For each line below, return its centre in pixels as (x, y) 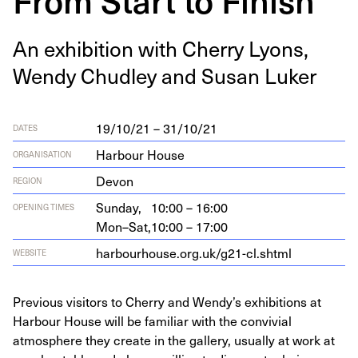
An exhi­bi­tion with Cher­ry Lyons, (161, 48)
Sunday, (119, 207)
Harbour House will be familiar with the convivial (152, 320)
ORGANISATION (42, 154)
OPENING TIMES (44, 207)
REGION (28, 180)
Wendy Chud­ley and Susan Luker (165, 76)
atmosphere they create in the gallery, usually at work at (174, 340)
